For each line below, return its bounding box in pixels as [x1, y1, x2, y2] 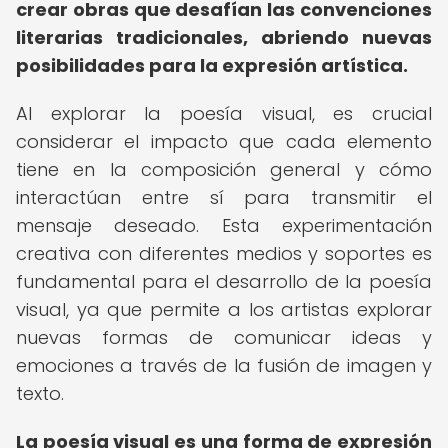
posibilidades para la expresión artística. [16, 53, 408, 78]
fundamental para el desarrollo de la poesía [16, 269, 432, 294]
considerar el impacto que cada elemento [16, 129, 432, 154]
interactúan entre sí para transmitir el [16, 185, 432, 210]
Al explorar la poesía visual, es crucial [16, 101, 432, 126]
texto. [16, 381, 64, 406]
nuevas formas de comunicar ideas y [16, 325, 432, 350]
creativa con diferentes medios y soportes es [16, 241, 432, 266]
